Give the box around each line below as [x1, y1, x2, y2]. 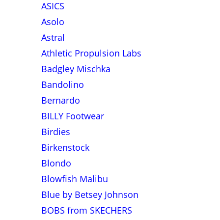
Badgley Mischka [41, 63, 110, 75]
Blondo [41, 157, 71, 169]
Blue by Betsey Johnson [41, 189, 138, 200]
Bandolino [41, 79, 84, 90]
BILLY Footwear [41, 110, 104, 122]
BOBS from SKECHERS [41, 204, 132, 216]
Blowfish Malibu [41, 173, 108, 185]
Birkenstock [41, 141, 89, 153]
